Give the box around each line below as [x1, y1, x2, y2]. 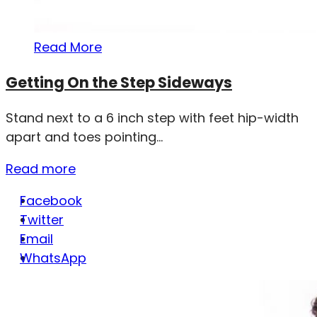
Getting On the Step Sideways [6, 72, 232, 93]
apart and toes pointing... [6, 128, 163, 146]
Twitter [20, 211, 64, 229]
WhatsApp [20, 249, 86, 267]
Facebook [20, 192, 82, 210]
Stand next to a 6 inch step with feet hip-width [6, 109, 299, 127]
